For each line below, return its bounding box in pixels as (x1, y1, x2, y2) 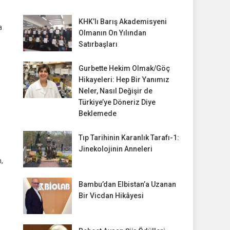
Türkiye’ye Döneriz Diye (78, 98, 156, 107)
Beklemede (78, 109, 117, 118)
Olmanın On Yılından (78, 29, 146, 37)
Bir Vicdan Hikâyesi (78, 191, 144, 200)
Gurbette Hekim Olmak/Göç (78, 64, 170, 73)
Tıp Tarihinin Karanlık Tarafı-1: (78, 133, 179, 142)
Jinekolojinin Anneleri (78, 145, 152, 154)
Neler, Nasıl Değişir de (78, 87, 152, 95)
